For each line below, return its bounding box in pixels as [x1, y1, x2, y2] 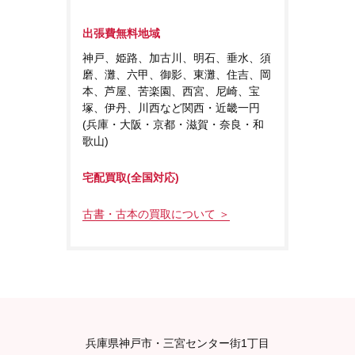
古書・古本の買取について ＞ [82, 207, 230, 220]
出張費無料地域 [82, 26, 160, 40]
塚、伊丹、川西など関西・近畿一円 [82, 101, 260, 114]
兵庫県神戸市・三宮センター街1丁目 [85, 336, 269, 349]
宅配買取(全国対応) [82, 170, 179, 184]
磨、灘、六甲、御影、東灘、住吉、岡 [82, 67, 271, 81]
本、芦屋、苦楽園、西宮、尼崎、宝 [82, 84, 260, 97]
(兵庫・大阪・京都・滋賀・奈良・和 [82, 117, 264, 131]
